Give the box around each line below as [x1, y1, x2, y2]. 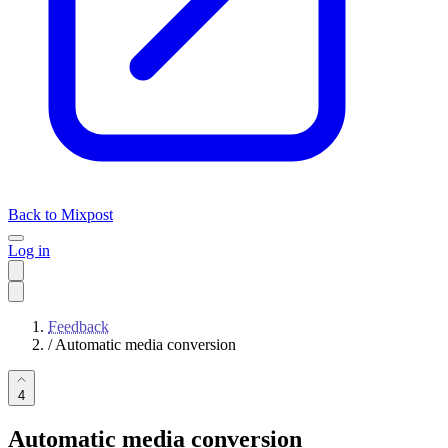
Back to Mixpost [8, 206, 113, 223]
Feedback [48, 318, 109, 335]
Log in [8, 242, 50, 259]
